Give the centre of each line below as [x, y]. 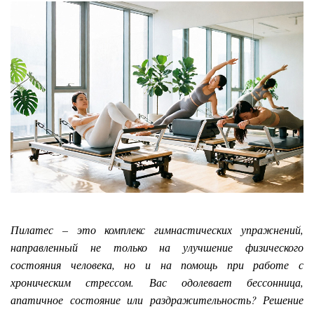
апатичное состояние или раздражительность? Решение [157, 300]
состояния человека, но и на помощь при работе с [157, 265]
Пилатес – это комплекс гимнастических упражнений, [157, 230]
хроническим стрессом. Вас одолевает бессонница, [157, 282]
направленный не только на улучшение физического [157, 247]
